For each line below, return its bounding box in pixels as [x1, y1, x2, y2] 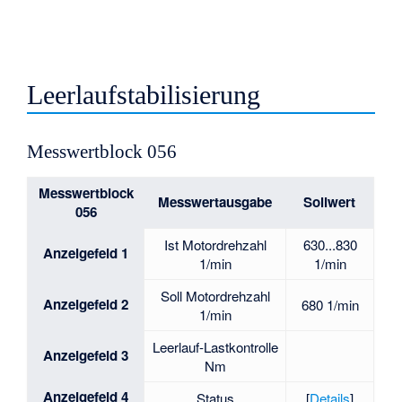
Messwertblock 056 [27, 142, 178, 162]
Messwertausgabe [157, 192, 272, 213]
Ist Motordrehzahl [163, 235, 267, 255]
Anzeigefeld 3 [43, 345, 129, 366]
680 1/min [301, 295, 359, 315]
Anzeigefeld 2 [43, 294, 129, 315]
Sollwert [303, 192, 356, 213]
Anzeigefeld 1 [43, 243, 129, 264]
